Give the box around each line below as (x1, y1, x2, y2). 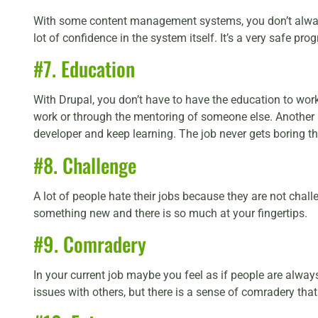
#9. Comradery (33, 229, 146, 259)
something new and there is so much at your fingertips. (33, 206, 307, 220)
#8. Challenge (33, 150, 136, 180)
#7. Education (33, 54, 135, 84)
